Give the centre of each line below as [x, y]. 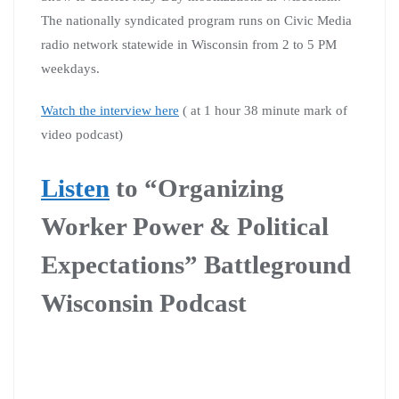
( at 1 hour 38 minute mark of [263, 110]
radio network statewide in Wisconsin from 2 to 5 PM [189, 44]
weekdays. [70, 68]
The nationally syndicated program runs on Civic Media [196, 20]
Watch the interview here [110, 110]
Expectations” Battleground [196, 264]
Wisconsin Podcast [144, 302]
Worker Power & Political [185, 226]
